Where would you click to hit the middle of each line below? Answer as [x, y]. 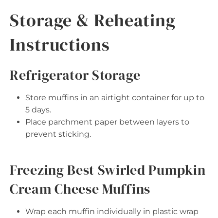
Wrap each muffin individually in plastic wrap [112, 211]
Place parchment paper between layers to [107, 122]
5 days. [38, 109]
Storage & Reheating [93, 20]
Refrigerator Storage [75, 75]
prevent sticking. [58, 134]
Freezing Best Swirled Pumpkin [108, 170]
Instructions [60, 44]
